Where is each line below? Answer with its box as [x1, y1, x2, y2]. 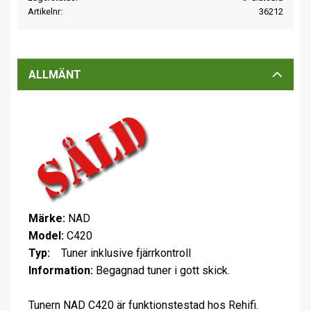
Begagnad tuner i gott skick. [93, 263, 230, 277]
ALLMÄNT [28, 67, 81, 81]
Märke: [28, 211, 65, 225]
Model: [28, 228, 64, 242]
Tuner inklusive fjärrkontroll [50, 246, 191, 260]
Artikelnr [28, 6, 60, 17]
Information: [28, 263, 93, 277]
